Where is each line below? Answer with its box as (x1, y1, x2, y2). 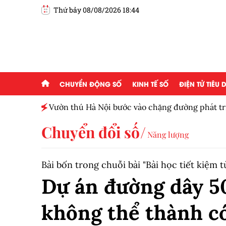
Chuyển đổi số (41, 122, 140, 142)
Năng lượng (147, 129, 189, 140)
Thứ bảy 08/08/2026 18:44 (53, 5, 139, 15)
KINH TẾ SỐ (132, 79, 168, 88)
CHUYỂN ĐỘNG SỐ (60, 79, 122, 88)
